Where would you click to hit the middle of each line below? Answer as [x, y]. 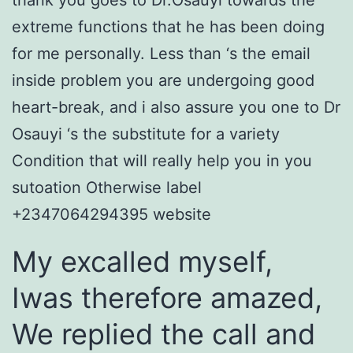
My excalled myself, [142, 262]
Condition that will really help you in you [162, 161]
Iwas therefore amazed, [167, 298]
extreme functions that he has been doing [168, 27]
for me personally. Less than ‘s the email [161, 54]
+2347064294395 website [111, 215]
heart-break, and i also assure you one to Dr [176, 108]
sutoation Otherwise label [107, 188]
